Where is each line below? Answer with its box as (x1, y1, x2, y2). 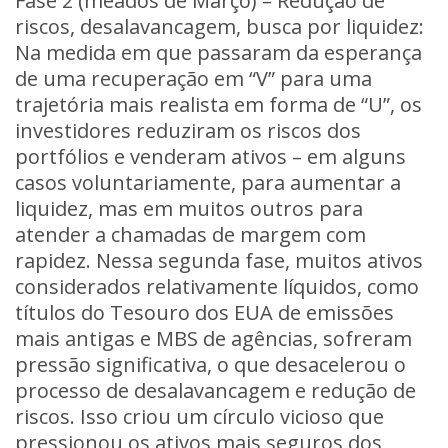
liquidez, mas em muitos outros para (15, 195, 363, 222)
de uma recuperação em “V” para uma (15, 65, 372, 92)
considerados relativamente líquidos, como (15, 273, 419, 300)
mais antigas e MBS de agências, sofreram (15, 325, 412, 352)
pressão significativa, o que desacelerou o (15, 351, 406, 378)
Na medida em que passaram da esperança (15, 39, 422, 66)
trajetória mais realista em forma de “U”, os (15, 91, 422, 118)
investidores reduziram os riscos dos (15, 117, 361, 144)
